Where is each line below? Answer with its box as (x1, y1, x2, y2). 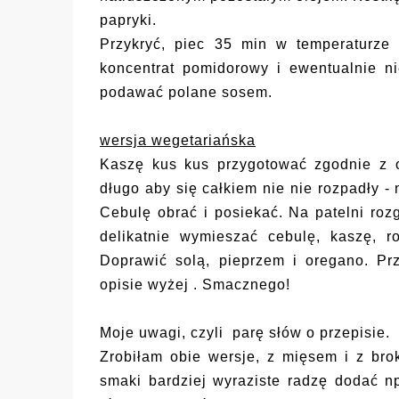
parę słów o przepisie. (228, 325, 390, 341)
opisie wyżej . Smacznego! (100, 277, 290, 293)
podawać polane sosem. (100, 85, 273, 101)
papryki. (100, 12, 157, 28)
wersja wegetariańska (100, 133, 256, 149)
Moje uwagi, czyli (100, 325, 228, 341)
